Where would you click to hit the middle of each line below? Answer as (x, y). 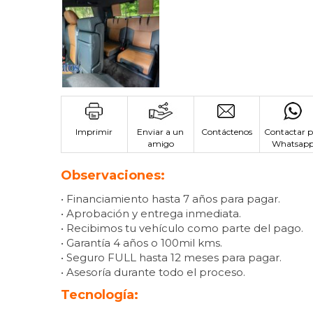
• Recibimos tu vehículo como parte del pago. (182, 228)
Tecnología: (100, 294)
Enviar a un (161, 131)
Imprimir (94, 131)
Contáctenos (226, 131)
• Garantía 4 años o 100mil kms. (141, 242)
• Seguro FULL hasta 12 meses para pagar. (171, 257)
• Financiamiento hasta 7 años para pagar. (170, 198)
